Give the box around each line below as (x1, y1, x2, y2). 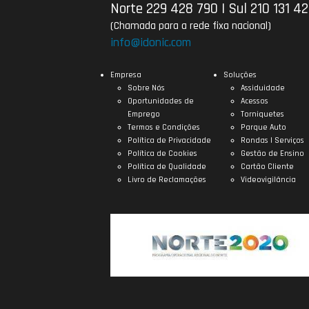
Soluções (223, 69, 257, 80)
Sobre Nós (128, 82, 165, 93)
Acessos (240, 95, 268, 106)
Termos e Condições (128, 121, 200, 132)
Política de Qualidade (128, 161, 206, 172)
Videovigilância (240, 174, 296, 185)
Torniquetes (240, 108, 284, 119)
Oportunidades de (128, 95, 194, 106)
